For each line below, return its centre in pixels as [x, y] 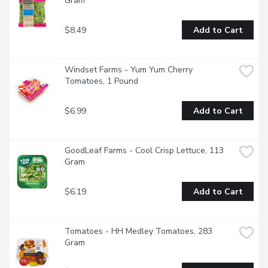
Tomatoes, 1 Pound [101, 81]
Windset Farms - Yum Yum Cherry [129, 70]
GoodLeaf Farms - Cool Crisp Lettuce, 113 [144, 151]
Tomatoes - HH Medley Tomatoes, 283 [138, 232]
